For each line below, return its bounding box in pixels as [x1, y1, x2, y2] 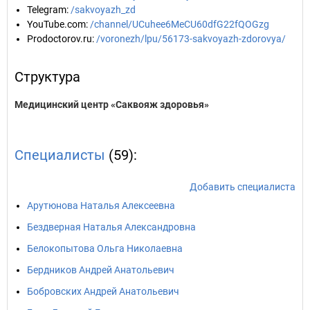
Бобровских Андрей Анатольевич [27, 286, 179, 297]
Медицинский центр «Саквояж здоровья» [15, 99, 209, 110]
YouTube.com [27, 19, 86, 30]
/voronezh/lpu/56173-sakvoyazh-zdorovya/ [96, 33, 286, 44]
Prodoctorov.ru [27, 33, 92, 44]
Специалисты [15, 147, 105, 163]
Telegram [27, 4, 66, 15]
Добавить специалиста [190, 181, 295, 192]
